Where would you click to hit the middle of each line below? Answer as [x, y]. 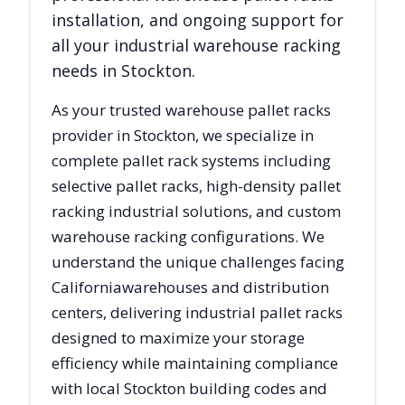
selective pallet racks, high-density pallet [196, 186]
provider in [93, 136]
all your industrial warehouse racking [196, 46]
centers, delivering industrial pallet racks [197, 313]
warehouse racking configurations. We [188, 237]
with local [88, 389]
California [87, 287]
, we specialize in [254, 136]
